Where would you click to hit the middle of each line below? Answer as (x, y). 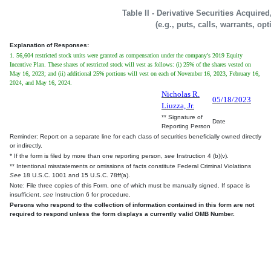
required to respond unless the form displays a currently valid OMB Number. (122, 214)
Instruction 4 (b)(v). (202, 156)
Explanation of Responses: (49, 45)
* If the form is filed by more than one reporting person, (87, 156)
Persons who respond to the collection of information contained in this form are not (132, 205)
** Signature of (182, 117)
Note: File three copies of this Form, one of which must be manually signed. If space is (130, 186)
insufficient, (26, 195)
